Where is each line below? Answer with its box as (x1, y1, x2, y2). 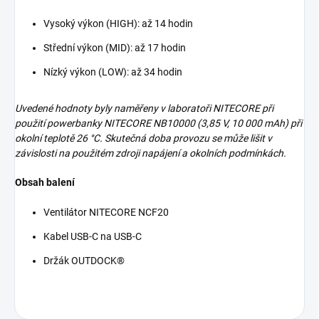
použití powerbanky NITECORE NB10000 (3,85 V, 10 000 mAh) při (15, 117, 302, 129)
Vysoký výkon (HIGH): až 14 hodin (43, 18, 193, 29)
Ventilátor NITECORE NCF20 (43, 206, 169, 218)
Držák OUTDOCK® (43, 255, 125, 266)
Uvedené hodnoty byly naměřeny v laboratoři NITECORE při (15, 103, 273, 114)
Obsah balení (15, 177, 75, 188)
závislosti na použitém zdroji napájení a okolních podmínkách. (15, 147, 286, 159)
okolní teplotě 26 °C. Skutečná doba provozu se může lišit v (15, 132, 272, 144)
